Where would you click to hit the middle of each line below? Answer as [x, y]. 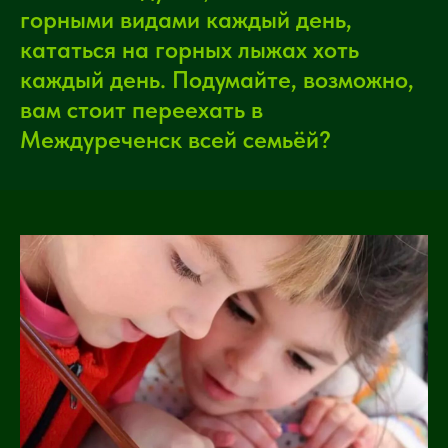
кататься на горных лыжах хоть [189, 50]
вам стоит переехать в [141, 110]
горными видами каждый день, [186, 20]
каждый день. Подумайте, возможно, [217, 80]
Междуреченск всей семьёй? [175, 140]
